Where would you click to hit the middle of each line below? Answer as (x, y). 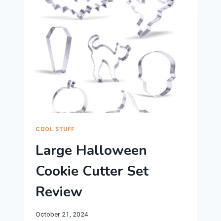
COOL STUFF (55, 129)
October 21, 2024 (62, 214)
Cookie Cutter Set (92, 171)
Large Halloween (91, 151)
